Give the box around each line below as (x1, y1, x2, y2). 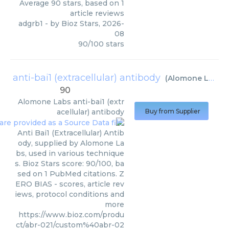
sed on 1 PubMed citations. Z (17, 169, 124, 178)
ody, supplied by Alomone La (18, 138, 124, 148)
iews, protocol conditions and (15, 189, 124, 199)
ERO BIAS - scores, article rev (15, 179, 124, 189)
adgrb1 (18, 18, 43, 28)
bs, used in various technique (16, 148, 124, 158)
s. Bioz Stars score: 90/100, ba (15, 158, 124, 168)
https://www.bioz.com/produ (18, 210, 124, 219)
